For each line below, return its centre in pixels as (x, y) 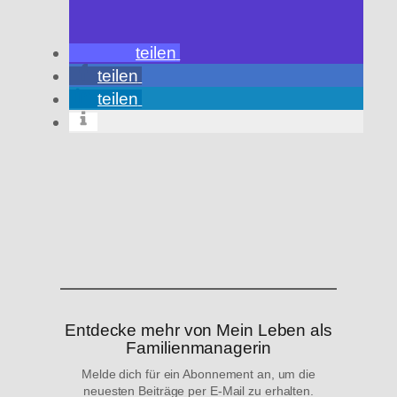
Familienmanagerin (198, 347)
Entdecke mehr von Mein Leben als (198, 330)
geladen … (90, 216)
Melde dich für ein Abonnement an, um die (198, 374)
